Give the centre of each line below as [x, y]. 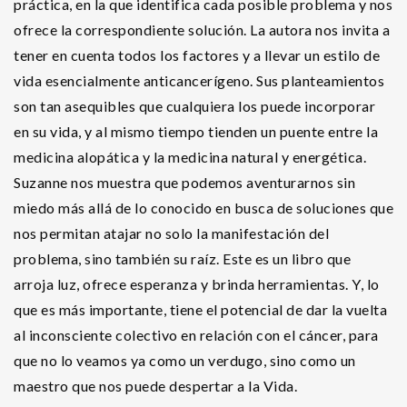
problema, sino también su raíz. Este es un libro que [182, 258]
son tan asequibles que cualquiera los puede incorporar [194, 106]
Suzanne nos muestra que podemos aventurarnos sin [184, 182]
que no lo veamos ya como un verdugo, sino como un [185, 360]
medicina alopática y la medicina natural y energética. [190, 157]
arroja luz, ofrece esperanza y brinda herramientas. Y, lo [197, 284]
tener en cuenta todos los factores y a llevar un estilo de [197, 55]
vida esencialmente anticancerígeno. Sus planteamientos [199, 80]
